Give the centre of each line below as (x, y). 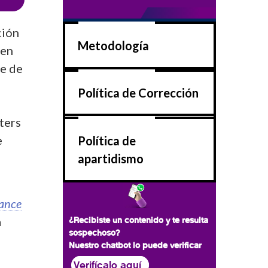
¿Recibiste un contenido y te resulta (138, 220)
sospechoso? (96, 232)
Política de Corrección (138, 93)
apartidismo (110, 158)
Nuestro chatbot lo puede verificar (135, 245)
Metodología (113, 45)
